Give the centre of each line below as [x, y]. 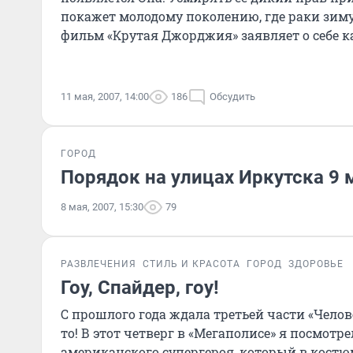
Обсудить [232, 97]
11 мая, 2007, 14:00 [105, 97]
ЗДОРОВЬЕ [316, 264]
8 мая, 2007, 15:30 [102, 207]
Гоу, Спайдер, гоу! [140, 288]
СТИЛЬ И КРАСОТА [191, 264]
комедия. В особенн [123, 54]
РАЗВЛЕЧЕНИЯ [98, 264]
